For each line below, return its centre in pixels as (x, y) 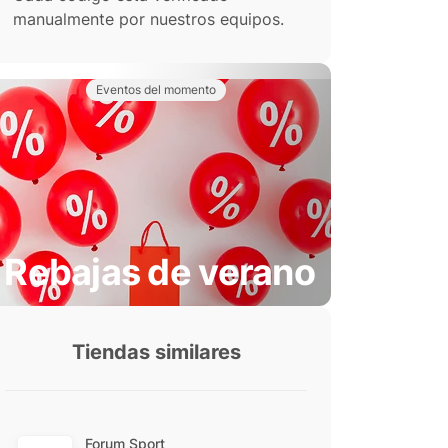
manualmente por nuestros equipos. (148, 19)
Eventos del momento (156, 89)
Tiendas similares (156, 352)
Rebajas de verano (159, 272)
